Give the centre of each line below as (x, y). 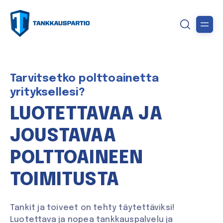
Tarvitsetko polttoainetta (84, 78)
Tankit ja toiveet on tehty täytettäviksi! (93, 208)
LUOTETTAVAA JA (86, 114)
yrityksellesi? (48, 92)
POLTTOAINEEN (77, 158)
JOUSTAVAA (63, 136)
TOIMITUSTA (64, 180)
